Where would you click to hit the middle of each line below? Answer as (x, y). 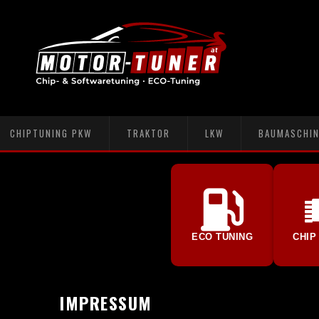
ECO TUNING (222, 236)
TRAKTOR (148, 133)
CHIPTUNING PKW (51, 133)
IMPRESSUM (106, 303)
